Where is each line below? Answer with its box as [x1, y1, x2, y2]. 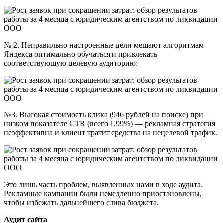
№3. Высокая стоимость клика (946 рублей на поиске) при [4, 110, 203, 119]
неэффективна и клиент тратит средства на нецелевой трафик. [4, 128, 217, 137]
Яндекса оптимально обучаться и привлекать [4, 49, 157, 58]
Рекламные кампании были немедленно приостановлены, [4, 189, 202, 198]
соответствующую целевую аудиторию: [4, 58, 138, 67]
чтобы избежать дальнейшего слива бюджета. [4, 198, 159, 207]
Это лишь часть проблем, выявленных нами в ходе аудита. [4, 180, 203, 189]
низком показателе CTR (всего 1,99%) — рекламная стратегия [4, 119, 215, 128]
